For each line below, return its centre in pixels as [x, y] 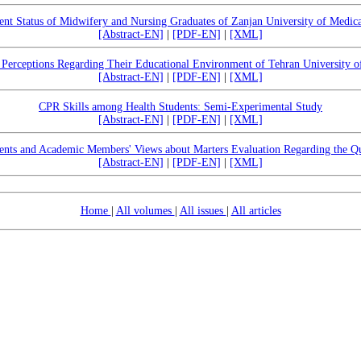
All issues [203, 211]
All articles [256, 211]
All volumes [145, 211]
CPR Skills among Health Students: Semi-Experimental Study [180, 107]
